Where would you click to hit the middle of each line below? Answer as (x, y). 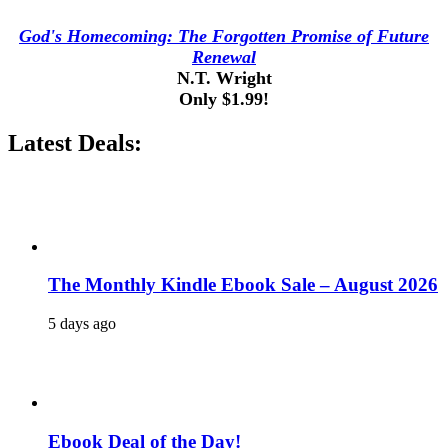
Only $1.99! (224, 98)
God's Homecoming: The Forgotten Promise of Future (224, 35)
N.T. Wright (224, 77)
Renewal (224, 56)
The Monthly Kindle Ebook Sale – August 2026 (243, 285)
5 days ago (82, 323)
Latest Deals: (75, 142)
